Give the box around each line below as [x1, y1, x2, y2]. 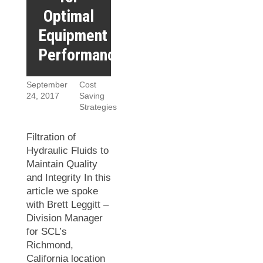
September [26, 80, 68, 90]
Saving [79, 91, 104, 101]
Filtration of [26, 131, 76, 143]
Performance [38, 45, 123, 65]
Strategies [79, 102, 117, 112]
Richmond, [26, 240, 73, 251]
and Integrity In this [26, 172, 111, 184]
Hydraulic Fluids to [26, 145, 109, 157]
